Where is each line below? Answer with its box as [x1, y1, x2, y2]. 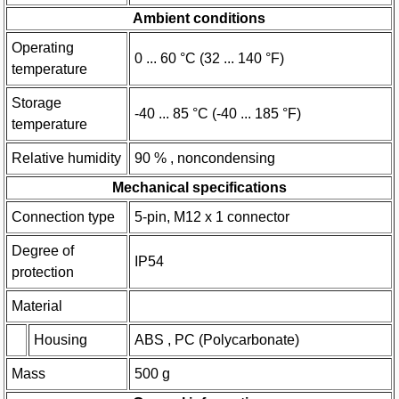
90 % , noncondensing [134, 150, 276, 166]
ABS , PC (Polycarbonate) [134, 331, 300, 347]
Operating [12, 39, 75, 55]
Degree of [12, 242, 75, 258]
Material [12, 297, 63, 313]
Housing [34, 331, 88, 347]
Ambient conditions [133, 10, 266, 26]
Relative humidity [12, 150, 122, 166]
